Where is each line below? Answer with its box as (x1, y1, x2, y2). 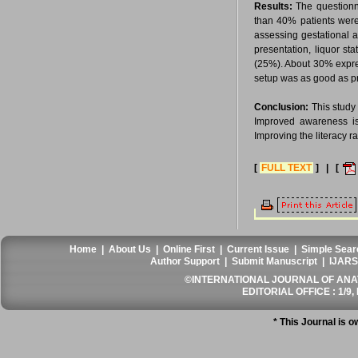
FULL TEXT (261, 161, 312, 173)
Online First (163, 244, 216, 255)
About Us (109, 244, 152, 255)
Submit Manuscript (232, 256, 318, 267)
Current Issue (227, 244, 290, 255)
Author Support (150, 256, 221, 267)
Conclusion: (254, 101, 308, 113)
